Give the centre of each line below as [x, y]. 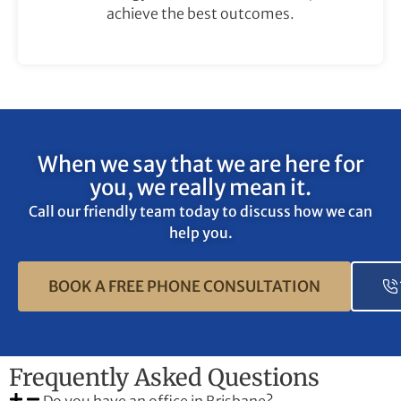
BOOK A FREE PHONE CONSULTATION [184, 286]
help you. [200, 232]
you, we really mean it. [200, 187]
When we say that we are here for [200, 164]
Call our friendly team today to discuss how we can [200, 211]
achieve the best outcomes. [200, 14]
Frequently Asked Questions [164, 378]
